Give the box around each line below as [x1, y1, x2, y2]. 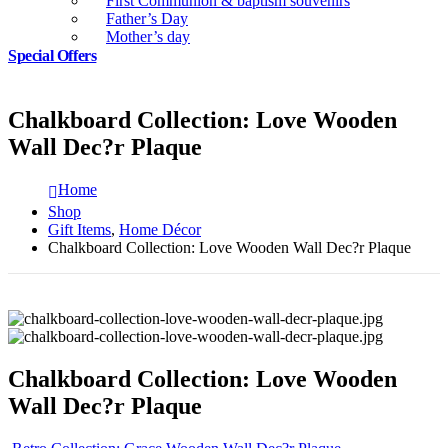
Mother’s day [106, 28, 190, 45]
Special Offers [8, 47, 97, 65]
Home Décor [119, 221, 201, 239]
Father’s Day [106, 10, 188, 27]
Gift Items [48, 221, 111, 239]
